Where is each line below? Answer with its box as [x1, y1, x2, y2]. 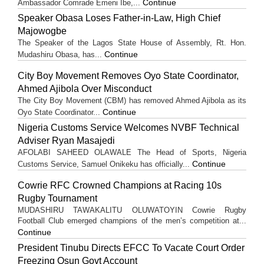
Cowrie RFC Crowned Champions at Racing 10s [18, 180, 222, 190]
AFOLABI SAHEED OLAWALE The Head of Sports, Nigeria [18, 147, 246, 157]
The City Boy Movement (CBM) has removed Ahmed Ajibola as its [18, 95, 246, 105]
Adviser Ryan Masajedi [18, 135, 115, 146]
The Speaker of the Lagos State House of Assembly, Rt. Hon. [18, 38, 246, 47]
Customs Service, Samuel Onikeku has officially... [18, 159, 192, 169]
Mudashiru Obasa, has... [18, 49, 104, 59]
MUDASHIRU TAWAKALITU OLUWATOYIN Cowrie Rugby [18, 205, 246, 214]
